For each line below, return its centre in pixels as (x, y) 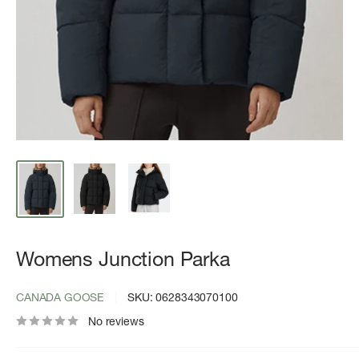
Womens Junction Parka (123, 259)
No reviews (116, 322)
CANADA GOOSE (61, 298)
